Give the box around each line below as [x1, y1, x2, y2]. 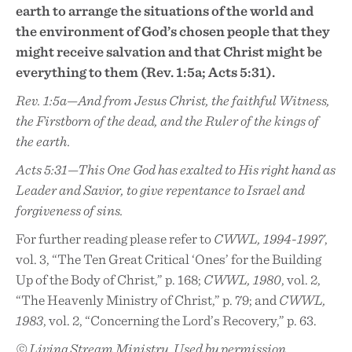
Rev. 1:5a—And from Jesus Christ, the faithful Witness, [16, 91, 330, 108]
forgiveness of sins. [16, 201, 123, 218]
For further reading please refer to [16, 229, 214, 247]
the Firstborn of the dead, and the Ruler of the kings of [16, 112, 319, 129]
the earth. [16, 132, 71, 149]
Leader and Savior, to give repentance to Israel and [16, 181, 305, 198]
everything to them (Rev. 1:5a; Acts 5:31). [16, 63, 277, 80]
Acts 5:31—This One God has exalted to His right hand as [16, 160, 335, 178]
